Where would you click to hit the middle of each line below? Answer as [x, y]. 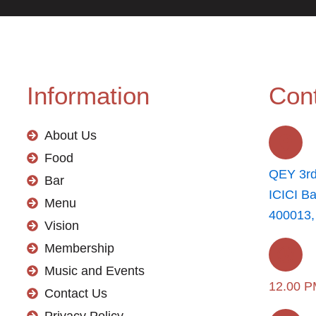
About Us [70, 135]
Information [88, 95]
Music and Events [94, 271]
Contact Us [75, 293]
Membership [79, 248]
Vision [61, 225]
